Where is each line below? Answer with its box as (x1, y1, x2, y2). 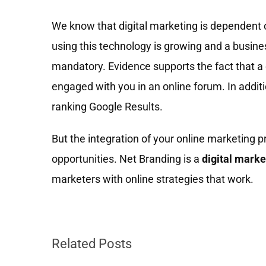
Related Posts (52, 236, 132, 251)
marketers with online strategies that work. (52, 172, 254, 185)
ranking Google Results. (52, 100, 163, 113)
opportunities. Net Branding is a (52, 152, 199, 165)
